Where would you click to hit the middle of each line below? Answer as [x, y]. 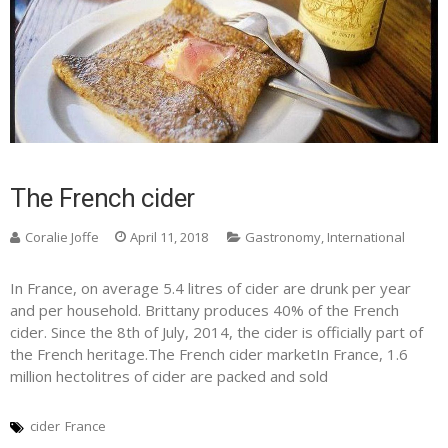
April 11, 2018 [169, 237]
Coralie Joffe [62, 237]
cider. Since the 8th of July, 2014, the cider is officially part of [216, 332]
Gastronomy [283, 237]
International [366, 237]
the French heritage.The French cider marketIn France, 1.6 [209, 354]
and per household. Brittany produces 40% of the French [204, 310]
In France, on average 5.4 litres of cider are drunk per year [210, 288]
